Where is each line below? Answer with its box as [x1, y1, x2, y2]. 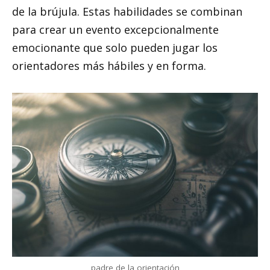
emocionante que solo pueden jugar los [12, 40, 218, 55]
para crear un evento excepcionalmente [12, 22, 219, 37]
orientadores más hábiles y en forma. [12, 58, 206, 73]
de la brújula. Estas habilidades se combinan [12, 4, 242, 19]
